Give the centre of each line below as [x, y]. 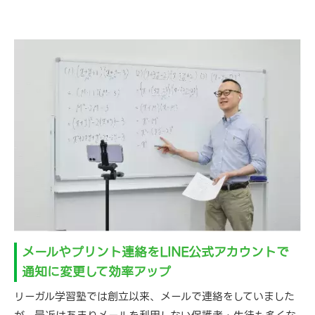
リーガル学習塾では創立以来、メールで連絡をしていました [154, 296]
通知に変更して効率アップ [96, 271]
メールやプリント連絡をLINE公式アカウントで [155, 252]
